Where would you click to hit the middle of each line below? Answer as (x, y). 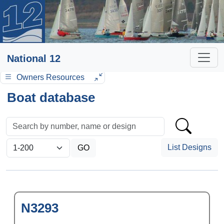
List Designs (189, 147)
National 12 (34, 58)
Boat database (51, 97)
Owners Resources (50, 77)
